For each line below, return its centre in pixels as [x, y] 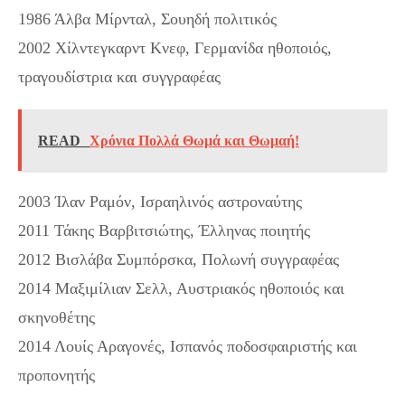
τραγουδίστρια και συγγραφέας [119, 76]
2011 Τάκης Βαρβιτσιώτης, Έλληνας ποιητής [164, 230]
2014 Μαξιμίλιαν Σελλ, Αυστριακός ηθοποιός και [181, 288]
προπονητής [57, 375]
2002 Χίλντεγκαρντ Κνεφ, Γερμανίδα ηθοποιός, [175, 47]
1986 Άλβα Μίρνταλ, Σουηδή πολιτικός [147, 19]
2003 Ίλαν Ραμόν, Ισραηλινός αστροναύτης [160, 201]
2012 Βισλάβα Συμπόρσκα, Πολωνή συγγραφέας [179, 259]
